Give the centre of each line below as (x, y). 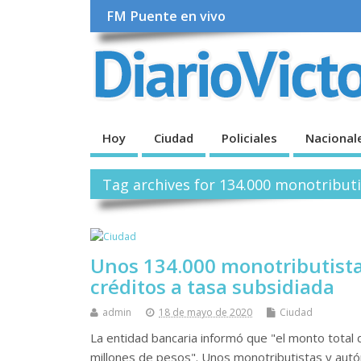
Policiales (249, 137)
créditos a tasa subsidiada (212, 287)
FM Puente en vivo (166, 17)
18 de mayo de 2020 (205, 313)
